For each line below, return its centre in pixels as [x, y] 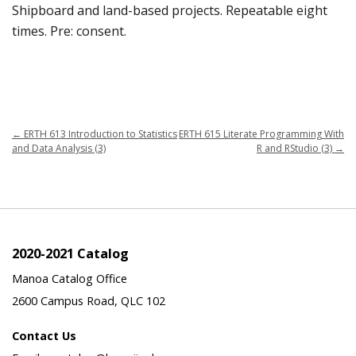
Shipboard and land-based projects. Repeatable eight [170, 11]
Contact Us [44, 335]
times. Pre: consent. [69, 31]
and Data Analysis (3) [59, 149]
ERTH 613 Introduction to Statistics [99, 134]
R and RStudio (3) [296, 149]
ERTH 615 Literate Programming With [261, 134]
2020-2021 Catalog [70, 253]
